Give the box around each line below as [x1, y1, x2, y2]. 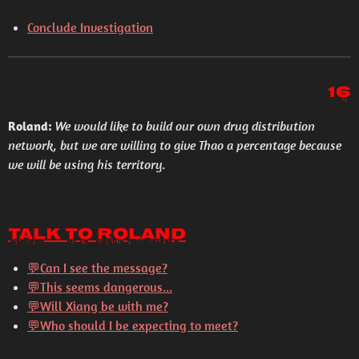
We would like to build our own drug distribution [55, 118, 315, 134]
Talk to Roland [8, 221, 186, 249]
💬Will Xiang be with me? [27, 298, 168, 314]
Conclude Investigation [27, 19, 153, 35]
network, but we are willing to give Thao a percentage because [8, 137, 341, 153]
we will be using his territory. [8, 156, 166, 172]
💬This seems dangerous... [27, 279, 172, 295]
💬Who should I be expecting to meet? [27, 317, 238, 333]
